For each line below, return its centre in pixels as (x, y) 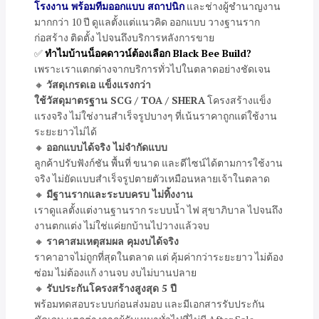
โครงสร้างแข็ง (238, 100)
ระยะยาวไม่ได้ (66, 131)
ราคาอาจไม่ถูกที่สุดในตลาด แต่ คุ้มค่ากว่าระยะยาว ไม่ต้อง (159, 257)
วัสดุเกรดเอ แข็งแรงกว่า (99, 84)
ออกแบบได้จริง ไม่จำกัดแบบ (107, 147)
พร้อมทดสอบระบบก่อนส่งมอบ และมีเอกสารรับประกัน (150, 304)
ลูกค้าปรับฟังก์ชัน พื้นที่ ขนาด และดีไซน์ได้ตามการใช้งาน (158, 163)
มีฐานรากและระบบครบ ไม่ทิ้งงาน (120, 194)
